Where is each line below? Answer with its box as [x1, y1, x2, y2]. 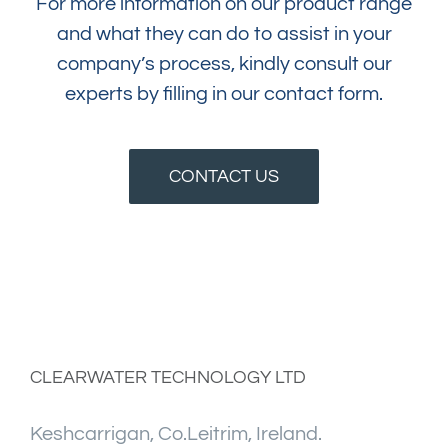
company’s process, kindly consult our [56, 53, 392, 74]
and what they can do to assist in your [56, 23, 392, 44]
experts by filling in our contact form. [65, 83, 383, 104]
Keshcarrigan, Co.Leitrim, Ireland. [30, 423, 322, 444]
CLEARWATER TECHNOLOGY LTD [30, 367, 306, 387]
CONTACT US [169, 166, 279, 186]
